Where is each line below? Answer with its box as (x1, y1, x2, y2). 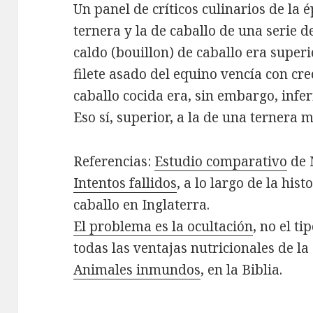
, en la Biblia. (201, 261, 283, 279)
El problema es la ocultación (73, 217, 254, 235)
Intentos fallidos (73, 174, 177, 192)
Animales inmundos (73, 261, 201, 279)
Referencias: (73, 152, 155, 170)
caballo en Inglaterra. (73, 196, 210, 214)
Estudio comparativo (154, 152, 288, 170)
